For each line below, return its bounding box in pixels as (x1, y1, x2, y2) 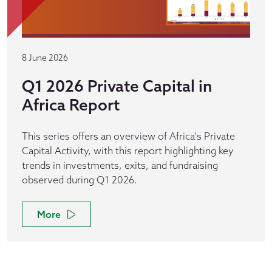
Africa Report (22, 94, 120, 115)
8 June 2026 (22, 52, 68, 63)
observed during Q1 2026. (22, 173, 137, 186)
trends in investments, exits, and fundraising (22, 158, 218, 171)
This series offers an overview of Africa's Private (22, 129, 235, 142)
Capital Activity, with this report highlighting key (22, 144, 234, 157)
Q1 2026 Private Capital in (22, 75, 212, 96)
